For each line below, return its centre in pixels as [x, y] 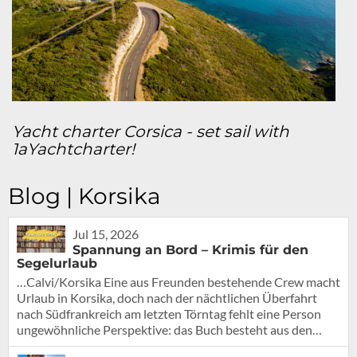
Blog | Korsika [84, 196]
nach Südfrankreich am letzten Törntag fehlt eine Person [169, 314]
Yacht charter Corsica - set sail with [151, 132]
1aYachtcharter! [73, 149]
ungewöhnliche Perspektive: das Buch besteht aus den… [169, 330]
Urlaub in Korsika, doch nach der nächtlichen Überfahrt [167, 298]
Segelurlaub [57, 264]
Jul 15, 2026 [105, 234]
